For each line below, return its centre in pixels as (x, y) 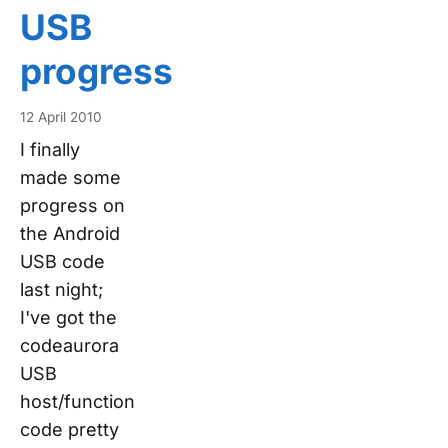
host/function (77, 401)
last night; (61, 289)
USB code (62, 261)
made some (70, 177)
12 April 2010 (61, 116)
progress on (72, 205)
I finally (50, 149)
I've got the (68, 317)
